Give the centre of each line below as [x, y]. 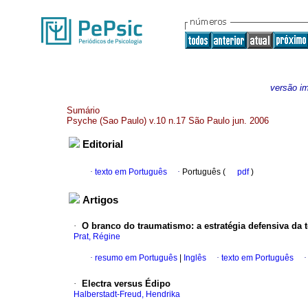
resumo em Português [136, 258]
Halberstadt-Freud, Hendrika [127, 295]
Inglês [194, 258]
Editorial [103, 145]
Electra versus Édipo [126, 284]
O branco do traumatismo [136, 226]
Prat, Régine [97, 237]
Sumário [83, 110]
